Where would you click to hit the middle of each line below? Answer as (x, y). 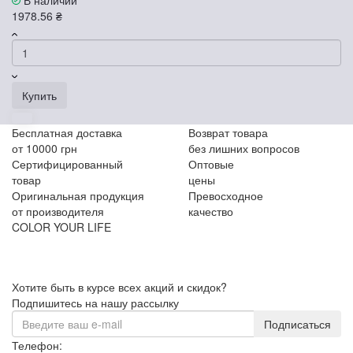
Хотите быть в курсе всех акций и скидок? (119, 286)
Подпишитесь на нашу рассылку (95, 302)
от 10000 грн (45, 148)
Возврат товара (228, 132)
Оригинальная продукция (78, 195)
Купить (39, 95)
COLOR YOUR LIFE (61, 227)
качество (211, 211)
